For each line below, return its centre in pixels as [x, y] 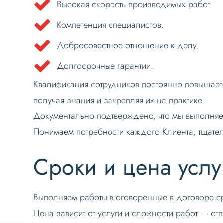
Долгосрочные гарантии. [105, 65]
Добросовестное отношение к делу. [128, 45]
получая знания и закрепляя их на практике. [119, 100]
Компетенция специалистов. [111, 25]
